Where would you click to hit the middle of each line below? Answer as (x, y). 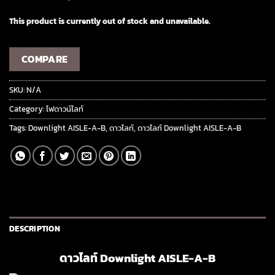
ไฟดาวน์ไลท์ (65, 109)
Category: (28, 109)
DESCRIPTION (35, 229)
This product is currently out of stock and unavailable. (110, 21)
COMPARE (45, 59)
